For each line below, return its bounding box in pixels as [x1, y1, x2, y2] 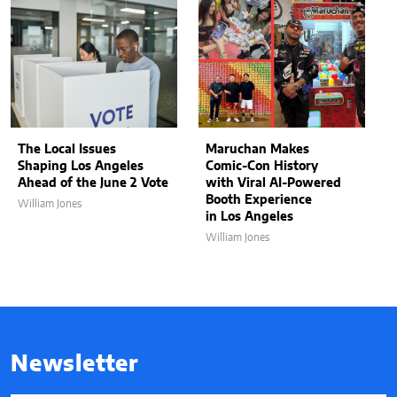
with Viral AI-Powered [206, 176, 341, 190]
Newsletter [11, 353, 139, 376]
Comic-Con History [206, 160, 318, 173]
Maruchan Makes [206, 143, 309, 156]
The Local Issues [18, 143, 116, 156]
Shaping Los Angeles [18, 160, 144, 173]
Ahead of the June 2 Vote [18, 176, 168, 190]
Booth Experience [206, 193, 312, 206]
